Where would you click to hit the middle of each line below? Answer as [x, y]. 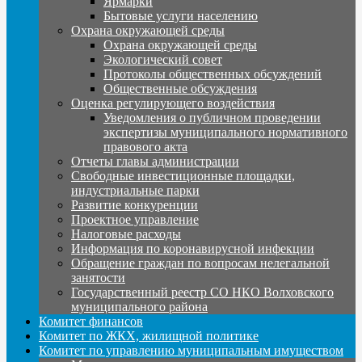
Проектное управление [135, 219]
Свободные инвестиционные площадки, [183, 175]
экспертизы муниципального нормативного [225, 132]
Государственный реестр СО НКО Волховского [202, 292]
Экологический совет [163, 59]
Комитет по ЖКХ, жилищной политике [149, 335]
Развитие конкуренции [135, 204]
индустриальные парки [135, 190]
